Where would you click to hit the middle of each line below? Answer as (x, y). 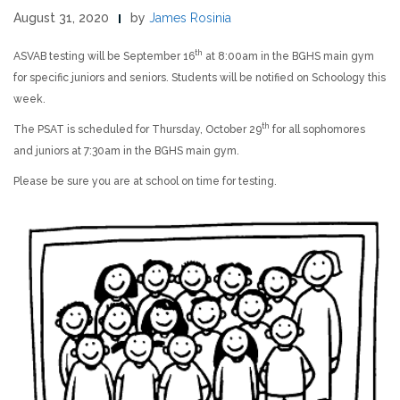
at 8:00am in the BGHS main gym (288, 56)
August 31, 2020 (61, 17)
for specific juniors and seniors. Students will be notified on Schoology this (200, 77)
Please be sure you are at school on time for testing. (145, 181)
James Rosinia (190, 17)
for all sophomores (317, 129)
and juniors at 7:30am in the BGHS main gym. (126, 150)
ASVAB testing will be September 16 (104, 56)
